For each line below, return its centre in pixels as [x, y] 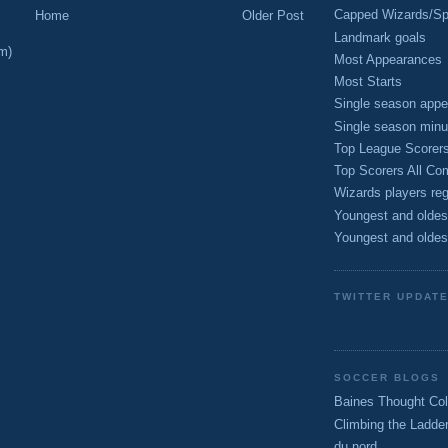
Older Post [273, 15]
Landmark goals [380, 37]
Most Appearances [388, 59]
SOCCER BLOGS [387, 377]
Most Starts [368, 82]
